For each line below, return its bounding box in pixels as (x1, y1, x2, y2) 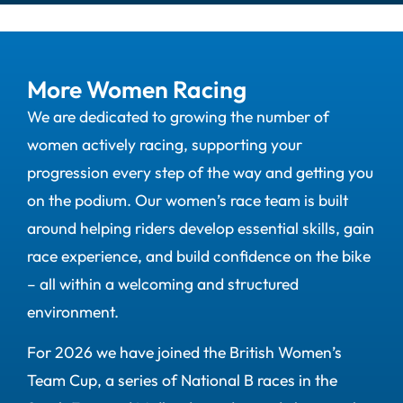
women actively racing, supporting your (27, 133, 302, 155)
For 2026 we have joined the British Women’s (27, 342, 342, 363)
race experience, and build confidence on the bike (27, 245, 371, 266)
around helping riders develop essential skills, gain (27, 217, 374, 238)
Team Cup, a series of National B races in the (27, 370, 337, 391)
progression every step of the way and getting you (27, 161, 373, 183)
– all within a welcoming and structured (27, 273, 299, 294)
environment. (27, 300, 119, 322)
